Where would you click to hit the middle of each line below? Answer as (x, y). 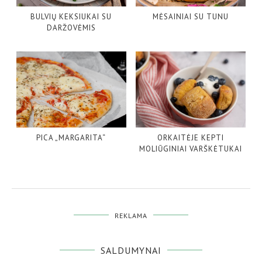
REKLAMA (131, 215)
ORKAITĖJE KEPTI (190, 137)
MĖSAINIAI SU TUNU (190, 17)
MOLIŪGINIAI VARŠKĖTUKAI (190, 149)
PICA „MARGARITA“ (71, 137)
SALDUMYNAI (131, 250)
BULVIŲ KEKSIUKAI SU (71, 17)
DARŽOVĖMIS (71, 28)
